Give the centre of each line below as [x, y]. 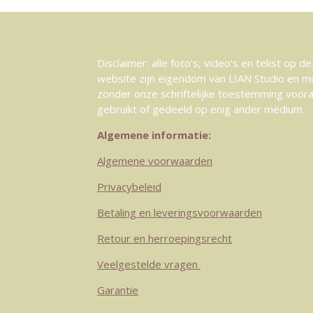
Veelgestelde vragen [149, 264]
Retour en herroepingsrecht [165, 239]
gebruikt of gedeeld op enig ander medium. [201, 109]
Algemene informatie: [154, 135]
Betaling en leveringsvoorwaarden [180, 213]
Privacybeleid [129, 187]
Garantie [118, 290]
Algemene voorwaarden [155, 161]
